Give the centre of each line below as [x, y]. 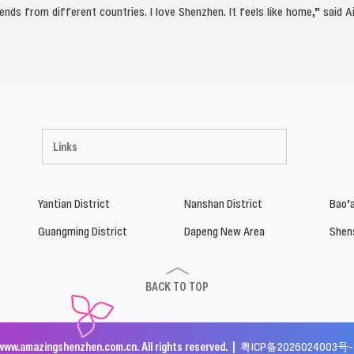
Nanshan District [223, 203]
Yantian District [74, 203]
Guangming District [83, 231]
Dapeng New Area [224, 231]
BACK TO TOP [177, 286]
